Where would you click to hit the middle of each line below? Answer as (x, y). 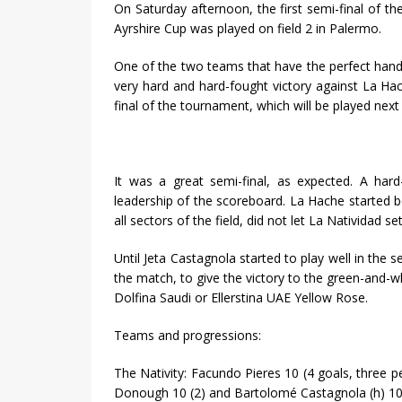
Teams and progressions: (188, 336)
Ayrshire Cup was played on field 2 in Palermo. (248, 29)
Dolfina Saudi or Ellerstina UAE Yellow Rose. (241, 298)
